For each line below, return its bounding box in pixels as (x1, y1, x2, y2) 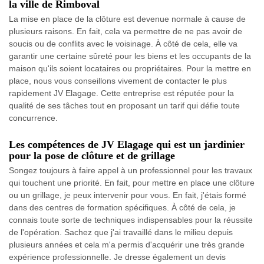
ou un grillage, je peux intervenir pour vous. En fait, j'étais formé (9, 190, 246, 200)
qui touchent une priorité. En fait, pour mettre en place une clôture (9, 178, 255, 187)
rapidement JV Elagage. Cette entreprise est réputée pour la (9, 88, 234, 98)
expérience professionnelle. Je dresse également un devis (9, 252, 226, 262)
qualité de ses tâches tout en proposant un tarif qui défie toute (9, 101, 240, 110)
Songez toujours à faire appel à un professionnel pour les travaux (9, 166, 252, 175)
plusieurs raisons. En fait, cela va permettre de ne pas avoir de (9, 27, 242, 36)
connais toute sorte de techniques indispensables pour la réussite (9, 215, 253, 225)
